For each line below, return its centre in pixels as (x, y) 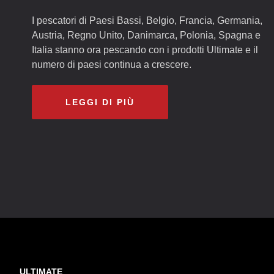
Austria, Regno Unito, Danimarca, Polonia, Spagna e (146, 35)
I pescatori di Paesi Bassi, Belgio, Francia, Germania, (147, 20)
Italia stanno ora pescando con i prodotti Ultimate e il (145, 50)
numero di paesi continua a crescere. (112, 65)
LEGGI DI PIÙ (100, 102)
